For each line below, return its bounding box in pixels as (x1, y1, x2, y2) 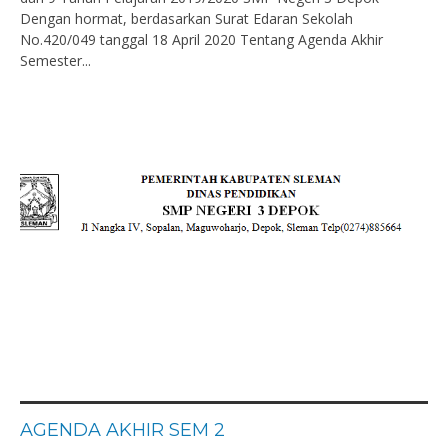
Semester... (20, 51, 91, 70)
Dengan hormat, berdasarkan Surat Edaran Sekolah (20, 9, 353, 28)
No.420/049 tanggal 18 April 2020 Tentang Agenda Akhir (20, 30, 383, 49)
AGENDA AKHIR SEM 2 (20, 419, 225, 441)
